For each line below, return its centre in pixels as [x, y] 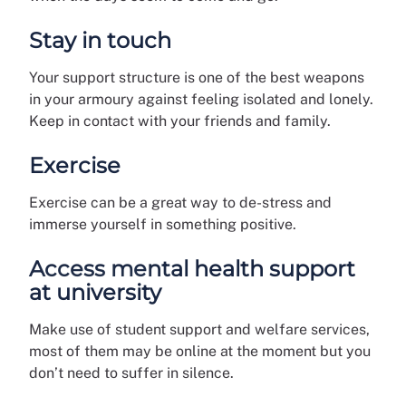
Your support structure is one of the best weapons [197, 77]
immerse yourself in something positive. [164, 224]
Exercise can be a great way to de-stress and [180, 202]
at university [98, 292]
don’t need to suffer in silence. [133, 372]
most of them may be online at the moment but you [200, 351]
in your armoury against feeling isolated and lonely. [201, 99]
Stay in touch [103, 40]
